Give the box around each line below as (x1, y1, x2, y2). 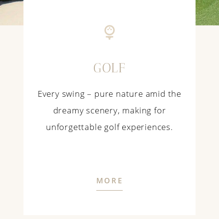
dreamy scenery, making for (53, 105, 166, 116)
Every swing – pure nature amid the (37, 88, 182, 100)
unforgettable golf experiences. (46, 121, 173, 133)
